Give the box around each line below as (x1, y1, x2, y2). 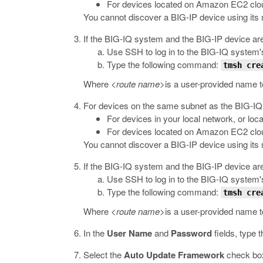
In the (83, 227, 107, 239)
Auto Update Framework (124, 248, 224, 261)
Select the (83, 248, 124, 261)
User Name (107, 227, 152, 240)
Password (171, 227, 212, 240)
